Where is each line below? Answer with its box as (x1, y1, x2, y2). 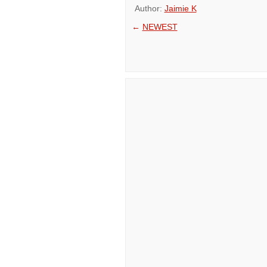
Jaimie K (164, 4, 197, 13)
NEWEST (142, 22, 178, 32)
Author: (134, 4, 164, 13)
